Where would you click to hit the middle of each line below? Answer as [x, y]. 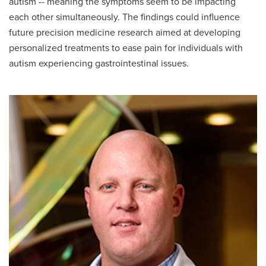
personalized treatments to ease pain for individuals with [126, 48]
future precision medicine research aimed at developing [125, 33]
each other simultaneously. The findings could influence [124, 18]
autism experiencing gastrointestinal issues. [99, 64]
